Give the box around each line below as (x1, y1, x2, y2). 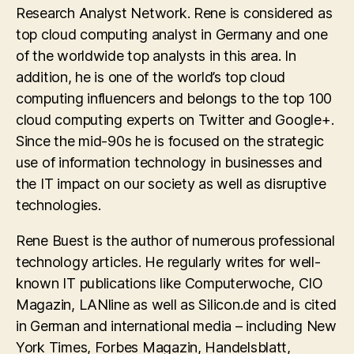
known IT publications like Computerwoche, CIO (16, 275, 323, 292)
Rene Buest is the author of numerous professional (16, 232, 335, 249)
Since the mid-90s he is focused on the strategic (16, 133, 325, 149)
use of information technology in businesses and (16, 154, 322, 171)
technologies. (16, 197, 101, 213)
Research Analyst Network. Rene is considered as (16, 5, 333, 21)
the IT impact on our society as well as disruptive (16, 175, 326, 192)
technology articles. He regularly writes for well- (16, 254, 321, 270)
